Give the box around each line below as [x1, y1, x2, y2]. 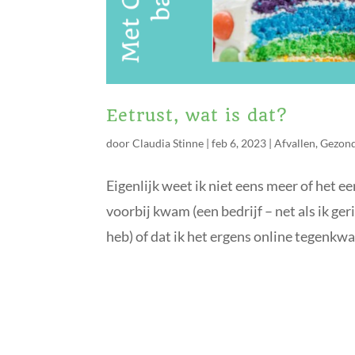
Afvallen [274, 136, 316, 150]
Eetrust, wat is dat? [106, 105, 288, 125]
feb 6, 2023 [212, 136, 267, 150]
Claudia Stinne [132, 136, 204, 150]
